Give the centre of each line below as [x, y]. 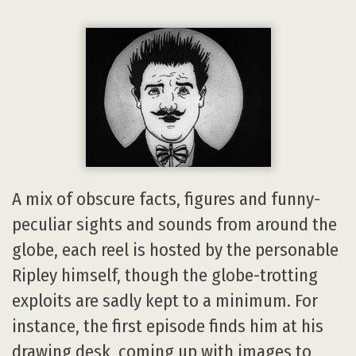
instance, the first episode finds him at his [168, 326]
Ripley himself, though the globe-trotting [165, 275]
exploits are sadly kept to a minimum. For [165, 300]
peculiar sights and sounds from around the [174, 224]
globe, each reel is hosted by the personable [175, 250]
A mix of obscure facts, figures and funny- [166, 199]
